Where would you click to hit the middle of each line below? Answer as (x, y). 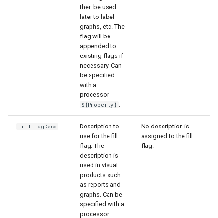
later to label (97, 17)
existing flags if (101, 55)
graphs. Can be (101, 194)
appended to (98, 46)
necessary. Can (101, 65)
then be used (98, 7)
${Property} (100, 104)
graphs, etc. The (102, 26)
